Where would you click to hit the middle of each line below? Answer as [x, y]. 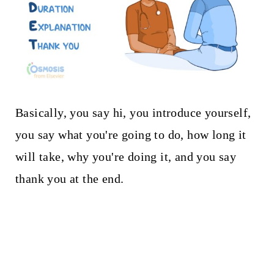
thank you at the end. [69, 178]
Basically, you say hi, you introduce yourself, [133, 112]
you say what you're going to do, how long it [131, 134]
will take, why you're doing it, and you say [126, 156]
